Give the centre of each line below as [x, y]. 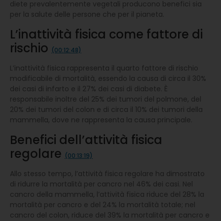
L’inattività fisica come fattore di [106, 34]
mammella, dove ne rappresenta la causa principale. [101, 120]
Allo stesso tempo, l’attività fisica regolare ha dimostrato [107, 173]
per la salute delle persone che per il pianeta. [87, 14]
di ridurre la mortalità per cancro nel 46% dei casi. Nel [101, 184]
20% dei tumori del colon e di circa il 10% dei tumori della [106, 109]
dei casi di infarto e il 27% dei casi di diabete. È [89, 89]
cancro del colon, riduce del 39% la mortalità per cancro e [110, 215]
